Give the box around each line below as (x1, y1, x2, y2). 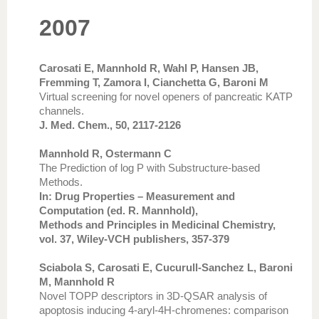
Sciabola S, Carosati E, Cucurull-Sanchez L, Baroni (39, 261, 293, 273)
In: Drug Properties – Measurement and (39, 190, 235, 202)
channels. (39, 105, 84, 117)
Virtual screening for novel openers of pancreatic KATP (39, 90, 293, 103)
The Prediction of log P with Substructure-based (39, 162, 260, 174)
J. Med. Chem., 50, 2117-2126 (39, 119, 181, 131)
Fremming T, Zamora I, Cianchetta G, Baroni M (39, 76, 268, 88)
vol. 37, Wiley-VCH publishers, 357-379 (39, 233, 229, 245)
